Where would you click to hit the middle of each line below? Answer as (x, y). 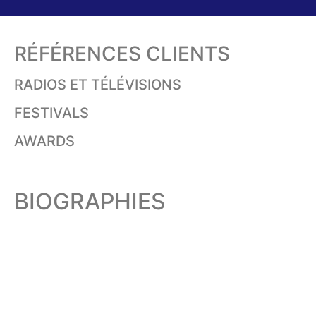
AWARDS (44, 141)
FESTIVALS (51, 113)
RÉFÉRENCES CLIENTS (122, 54)
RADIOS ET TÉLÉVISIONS (98, 85)
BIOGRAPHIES (90, 202)
